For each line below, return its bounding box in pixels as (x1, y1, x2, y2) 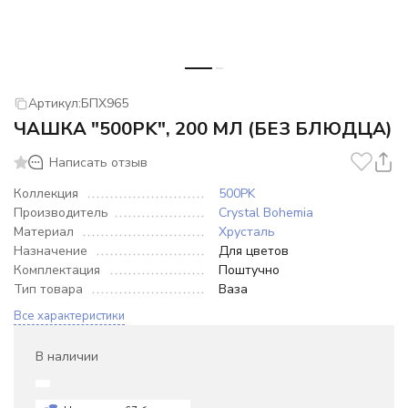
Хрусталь (219, 223, 275, 240)
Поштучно (219, 261, 280, 279)
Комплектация (14, 261, 100, 279)
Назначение (14, 242, 87, 260)
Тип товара (14, 280, 83, 298)
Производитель (14, 204, 108, 221)
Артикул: (28, 95, 81, 112)
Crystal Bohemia (219, 204, 313, 221)
